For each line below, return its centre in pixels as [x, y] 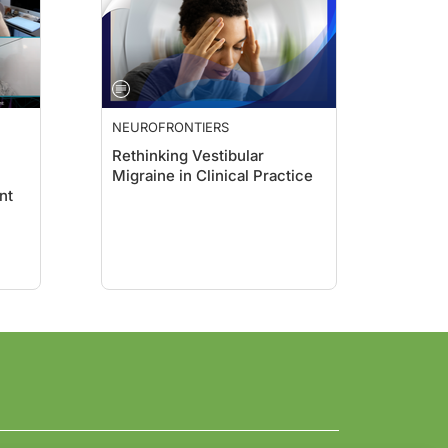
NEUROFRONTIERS [170, 127]
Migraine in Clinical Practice [212, 175]
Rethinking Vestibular [188, 155]
